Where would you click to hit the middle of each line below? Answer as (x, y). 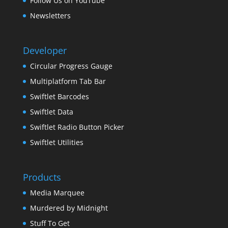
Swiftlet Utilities (56, 142)
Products (42, 177)
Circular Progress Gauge (71, 66)
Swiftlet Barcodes (59, 96)
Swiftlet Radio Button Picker (77, 127)
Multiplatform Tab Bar (68, 81)
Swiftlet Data (51, 111)
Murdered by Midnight (69, 208)
